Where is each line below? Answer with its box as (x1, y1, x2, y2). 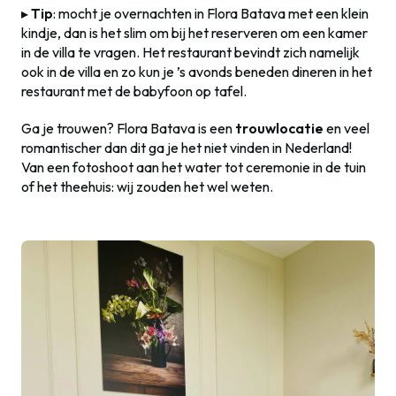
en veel (324, 119, 369, 137)
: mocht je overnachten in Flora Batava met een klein (53, 4, 369, 22)
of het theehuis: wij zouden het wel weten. (21, 178, 273, 195)
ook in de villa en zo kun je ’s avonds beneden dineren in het (21, 63, 372, 80)
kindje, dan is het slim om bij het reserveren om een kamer (21, 24, 368, 42)
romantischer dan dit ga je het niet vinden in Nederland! (21, 139, 352, 156)
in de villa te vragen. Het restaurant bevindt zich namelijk (21, 43, 360, 61)
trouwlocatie (232, 119, 324, 137)
